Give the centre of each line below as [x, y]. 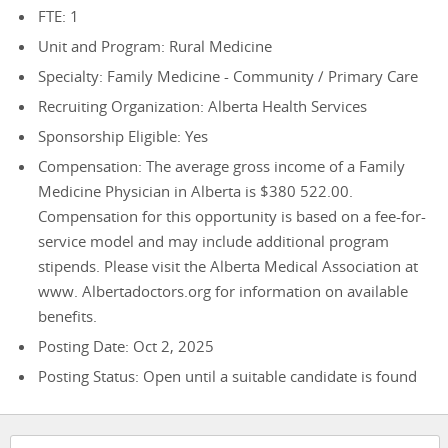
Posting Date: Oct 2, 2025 [126, 346]
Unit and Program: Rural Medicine [155, 46]
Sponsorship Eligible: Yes [123, 136]
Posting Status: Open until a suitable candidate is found [227, 376]
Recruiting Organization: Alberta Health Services [202, 106]
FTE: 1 [58, 16]
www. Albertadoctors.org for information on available [223, 291]
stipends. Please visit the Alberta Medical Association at [228, 266]
